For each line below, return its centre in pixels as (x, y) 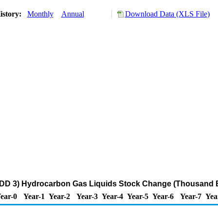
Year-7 (191, 196)
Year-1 (34, 196)
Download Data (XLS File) (167, 14)
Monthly (40, 14)
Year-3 (87, 196)
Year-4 (112, 196)
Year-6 (163, 196)
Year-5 (138, 196)
